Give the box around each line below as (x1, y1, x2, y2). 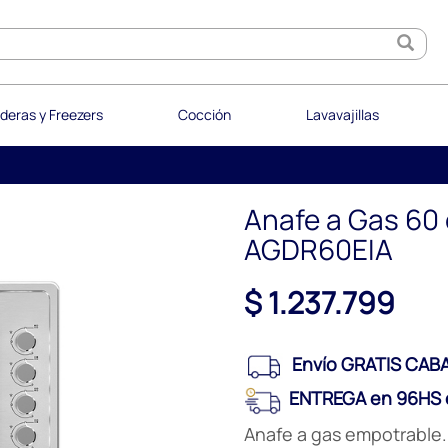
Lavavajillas (305, 105, 379, 124)
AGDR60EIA (244, 230, 393, 268)
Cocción (177, 105, 231, 124)
